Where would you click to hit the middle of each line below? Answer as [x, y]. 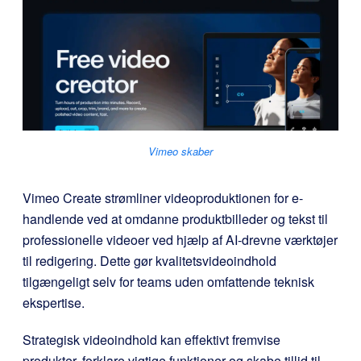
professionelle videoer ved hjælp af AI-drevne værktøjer [180, 240]
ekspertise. [54, 303]
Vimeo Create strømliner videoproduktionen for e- [163, 198]
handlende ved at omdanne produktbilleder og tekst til [175, 219]
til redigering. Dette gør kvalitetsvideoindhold [149, 261]
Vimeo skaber [180, 151]
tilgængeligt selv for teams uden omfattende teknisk [168, 282]
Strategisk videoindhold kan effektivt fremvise [151, 340]
